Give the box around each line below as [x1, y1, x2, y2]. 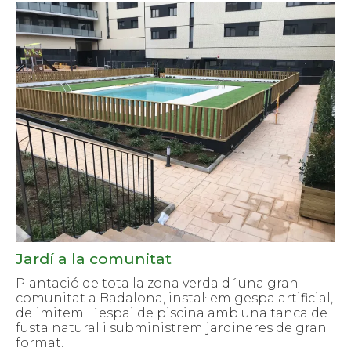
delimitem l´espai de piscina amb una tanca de [16, 306, 327, 321]
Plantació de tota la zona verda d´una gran [16, 276, 299, 291]
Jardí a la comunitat [16, 249, 172, 269]
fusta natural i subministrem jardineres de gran [16, 320, 327, 336]
